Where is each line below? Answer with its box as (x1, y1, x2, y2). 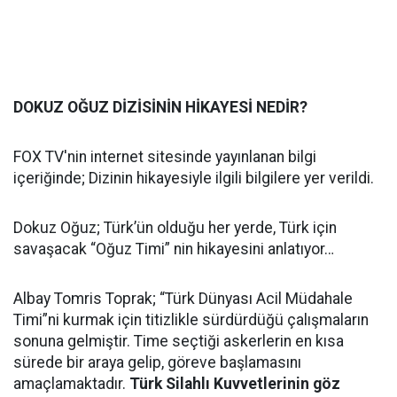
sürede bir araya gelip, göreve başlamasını (13, 353, 301, 371)
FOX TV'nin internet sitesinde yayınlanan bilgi (13, 147, 316, 166)
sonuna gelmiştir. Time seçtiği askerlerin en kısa (13, 331, 344, 350)
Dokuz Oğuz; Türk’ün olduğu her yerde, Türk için (13, 218, 337, 237)
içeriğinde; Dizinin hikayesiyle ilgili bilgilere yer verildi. (13, 168, 374, 187)
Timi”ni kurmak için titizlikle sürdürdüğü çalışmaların (13, 310, 369, 329)
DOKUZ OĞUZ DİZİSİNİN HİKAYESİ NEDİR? (13, 97, 307, 116)
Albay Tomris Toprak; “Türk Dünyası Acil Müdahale (13, 289, 353, 307)
